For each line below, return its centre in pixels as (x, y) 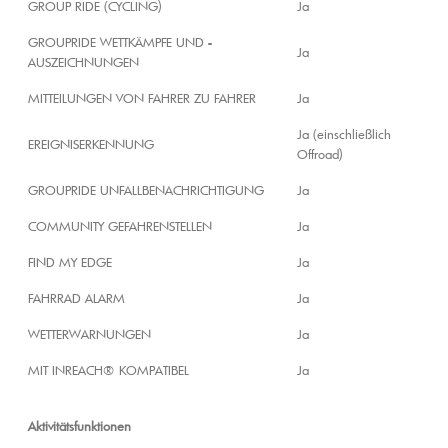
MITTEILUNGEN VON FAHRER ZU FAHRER (142, 98)
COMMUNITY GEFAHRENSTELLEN (120, 226)
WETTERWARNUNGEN (89, 334)
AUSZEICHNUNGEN (83, 62)
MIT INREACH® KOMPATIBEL (108, 370)
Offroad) (319, 154)
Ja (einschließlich (344, 134)
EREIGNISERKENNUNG (91, 144)
